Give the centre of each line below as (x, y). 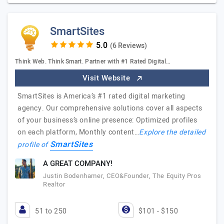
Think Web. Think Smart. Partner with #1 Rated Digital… (93, 61)
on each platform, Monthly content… (78, 132)
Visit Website (107, 78)
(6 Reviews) (128, 46)
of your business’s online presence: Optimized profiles (107, 120)
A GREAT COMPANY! (78, 163)
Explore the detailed (172, 132)
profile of (34, 145)
